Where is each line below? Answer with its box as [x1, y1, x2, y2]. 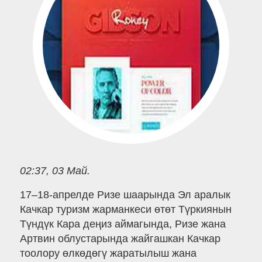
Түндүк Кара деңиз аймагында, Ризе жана [19, 218, 226, 230]
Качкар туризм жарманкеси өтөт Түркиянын [19, 204, 232, 216]
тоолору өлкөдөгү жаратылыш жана [19, 247, 196, 260]
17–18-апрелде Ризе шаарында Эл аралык [19, 189, 230, 201]
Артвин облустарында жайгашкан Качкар [19, 233, 220, 245]
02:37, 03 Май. [19, 164, 90, 177]
